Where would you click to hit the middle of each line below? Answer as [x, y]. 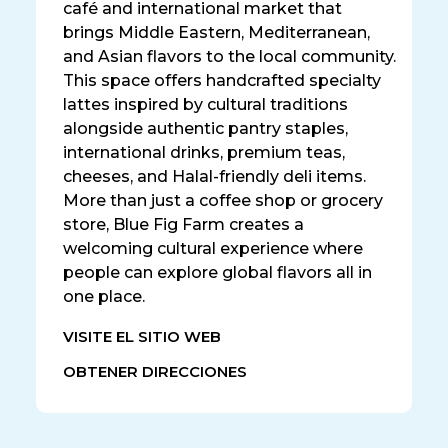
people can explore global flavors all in [217, 273]
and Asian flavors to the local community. [229, 57]
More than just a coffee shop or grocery [223, 201]
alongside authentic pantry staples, [205, 129]
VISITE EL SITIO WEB [142, 337]
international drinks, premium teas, [204, 153]
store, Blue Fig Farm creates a [183, 225]
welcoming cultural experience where [213, 249]
